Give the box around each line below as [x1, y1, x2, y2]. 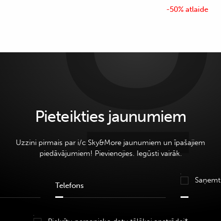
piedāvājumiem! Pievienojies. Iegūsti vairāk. [39, 149, 182, 158]
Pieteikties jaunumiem [35, 107, 186, 126]
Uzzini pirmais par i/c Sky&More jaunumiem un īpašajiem [16, 138, 205, 147]
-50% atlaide [166, 4, 208, 14]
